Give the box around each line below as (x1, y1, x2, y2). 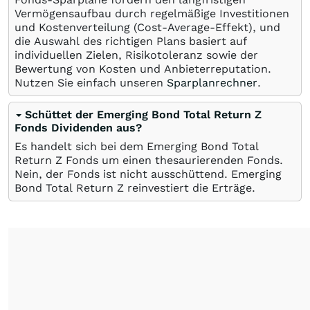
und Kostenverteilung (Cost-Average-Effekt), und (15, 21, 280, 34)
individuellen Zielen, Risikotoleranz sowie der (15, 48, 258, 62)
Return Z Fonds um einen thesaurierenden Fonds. (15, 154, 283, 167)
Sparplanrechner (167, 76, 257, 89)
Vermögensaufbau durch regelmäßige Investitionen (15, 7, 289, 20)
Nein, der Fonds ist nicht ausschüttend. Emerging (15, 167, 282, 181)
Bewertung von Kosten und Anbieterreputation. (15, 62, 271, 75)
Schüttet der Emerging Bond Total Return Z (25, 108, 262, 121)
